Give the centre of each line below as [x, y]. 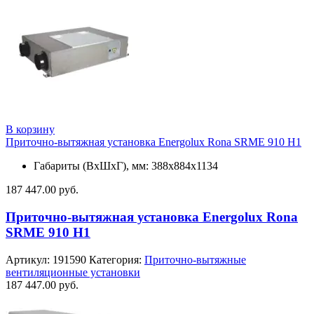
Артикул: [29, 259]
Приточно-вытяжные [195, 259]
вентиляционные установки [73, 272]
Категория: [117, 259]
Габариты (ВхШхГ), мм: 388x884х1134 [126, 166]
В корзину [30, 130]
